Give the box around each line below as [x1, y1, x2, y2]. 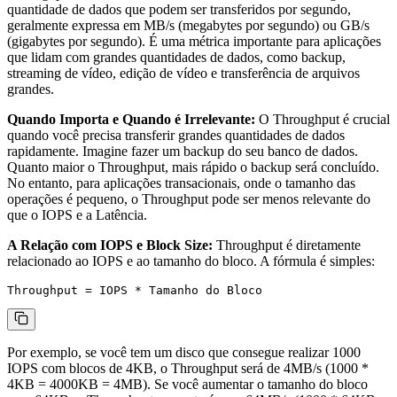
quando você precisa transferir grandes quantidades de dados [7, 128, 345, 144]
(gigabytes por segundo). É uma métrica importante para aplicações [7, 34, 381, 50]
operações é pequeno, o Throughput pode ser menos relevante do [7, 191, 370, 207]
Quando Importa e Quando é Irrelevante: [7, 112, 255, 128]
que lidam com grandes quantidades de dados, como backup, [7, 50, 346, 66]
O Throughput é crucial [255, 112, 390, 128]
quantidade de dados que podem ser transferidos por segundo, [7, 2, 351, 18]
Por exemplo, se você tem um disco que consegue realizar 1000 [7, 345, 361, 361]
